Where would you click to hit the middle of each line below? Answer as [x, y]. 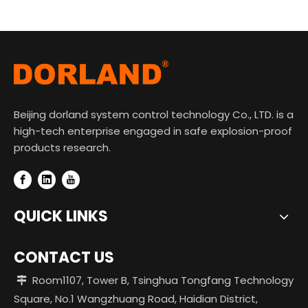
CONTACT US [64, 258]
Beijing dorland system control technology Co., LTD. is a [154, 114]
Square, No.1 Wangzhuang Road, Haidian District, [136, 299]
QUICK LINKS [61, 217]
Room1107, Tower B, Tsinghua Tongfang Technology [160, 280]
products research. [62, 147]
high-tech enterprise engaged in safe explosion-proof [153, 131]
